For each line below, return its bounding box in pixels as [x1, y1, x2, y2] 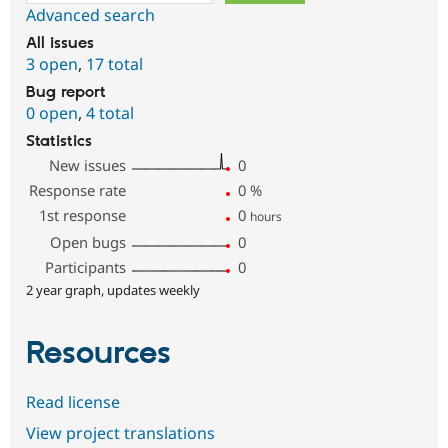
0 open [26, 102, 78, 125]
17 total [86, 53, 143, 76]
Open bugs [50, 232, 127, 253]
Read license [26, 390, 120, 413]
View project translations [26, 422, 215, 445]
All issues [26, 34, 94, 54]
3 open [26, 53, 78, 76]
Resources [26, 334, 171, 375]
